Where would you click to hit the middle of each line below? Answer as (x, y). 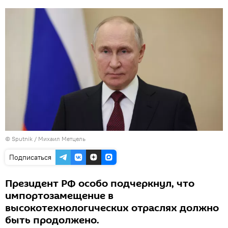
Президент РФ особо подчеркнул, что (100, 183)
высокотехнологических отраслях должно (112, 208)
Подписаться (30, 157)
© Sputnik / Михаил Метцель (45, 138)
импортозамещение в (59, 196)
